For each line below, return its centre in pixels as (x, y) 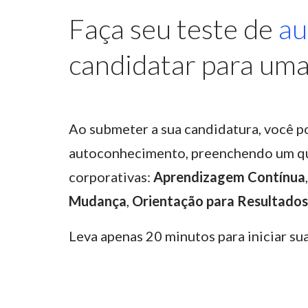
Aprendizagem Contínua (229, 177)
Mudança (98, 201)
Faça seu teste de (174, 29)
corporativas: (111, 177)
